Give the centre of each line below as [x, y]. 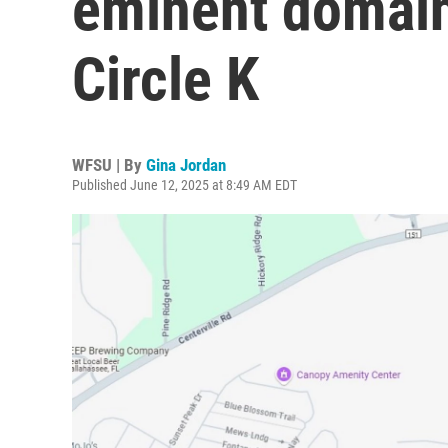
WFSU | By [109, 165]
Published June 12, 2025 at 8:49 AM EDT [184, 185]
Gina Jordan [186, 165]
